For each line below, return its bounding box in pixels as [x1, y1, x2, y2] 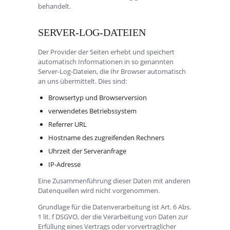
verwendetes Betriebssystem [48, 106, 137, 116]
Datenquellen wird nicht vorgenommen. [38, 185, 160, 195]
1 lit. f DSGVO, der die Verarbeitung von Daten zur [38, 212, 188, 221]
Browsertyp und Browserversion [48, 92, 147, 102]
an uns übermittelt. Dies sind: [38, 76, 127, 86]
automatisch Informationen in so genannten [38, 56, 174, 66]
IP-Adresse [48, 159, 81, 169]
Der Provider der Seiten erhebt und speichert [38, 47, 175, 56]
